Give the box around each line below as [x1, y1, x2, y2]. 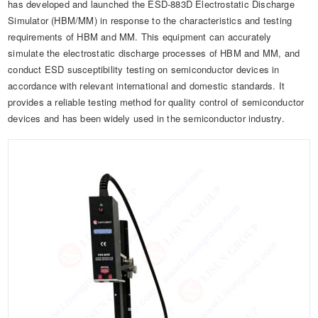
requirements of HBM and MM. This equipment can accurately [8, 30, 272, 43]
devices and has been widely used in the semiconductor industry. [8, 111, 288, 125]
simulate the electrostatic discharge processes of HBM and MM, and [8, 46, 300, 60]
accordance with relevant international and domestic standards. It [8, 79, 285, 92]
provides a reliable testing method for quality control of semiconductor [8, 95, 305, 109]
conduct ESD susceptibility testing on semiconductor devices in [8, 62, 280, 76]
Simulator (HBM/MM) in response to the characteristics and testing [8, 13, 292, 27]
